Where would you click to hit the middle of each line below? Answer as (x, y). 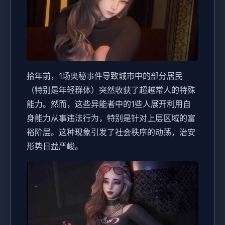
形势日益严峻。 (55, 146)
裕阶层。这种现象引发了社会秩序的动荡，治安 (111, 132)
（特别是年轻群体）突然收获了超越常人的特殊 (111, 90)
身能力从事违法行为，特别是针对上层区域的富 (111, 118)
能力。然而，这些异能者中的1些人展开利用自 (109, 104)
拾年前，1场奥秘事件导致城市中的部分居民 (105, 76)
